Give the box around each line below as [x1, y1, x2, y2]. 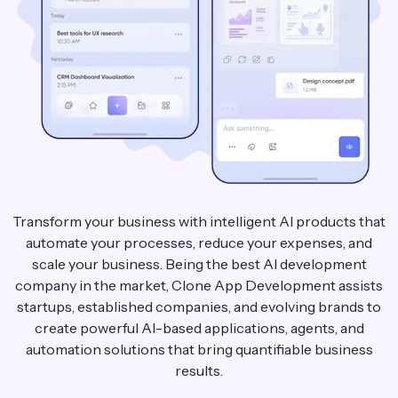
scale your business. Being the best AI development [31, 255, 367, 274]
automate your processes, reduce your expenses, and [26, 234, 372, 252]
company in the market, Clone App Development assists [15, 276, 383, 295]
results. [175, 362, 223, 380]
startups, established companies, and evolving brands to [17, 298, 381, 316]
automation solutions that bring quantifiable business [25, 340, 373, 359]
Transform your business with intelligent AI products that [12, 212, 386, 231]
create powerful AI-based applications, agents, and [34, 319, 364, 338]
